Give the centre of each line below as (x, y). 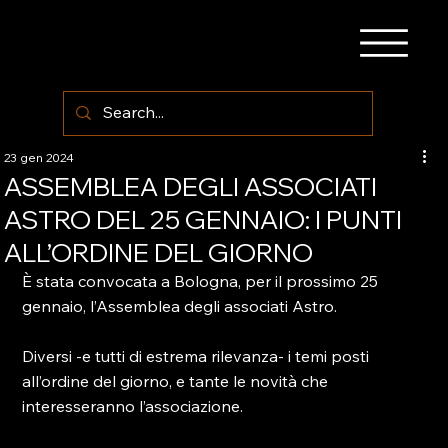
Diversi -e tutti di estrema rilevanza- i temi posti (198, 356)
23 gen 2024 (39, 157)
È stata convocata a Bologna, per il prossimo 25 (202, 281)
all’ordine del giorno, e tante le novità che (177, 381)
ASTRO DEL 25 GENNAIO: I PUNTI (203, 219)
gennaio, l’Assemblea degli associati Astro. (180, 306)
